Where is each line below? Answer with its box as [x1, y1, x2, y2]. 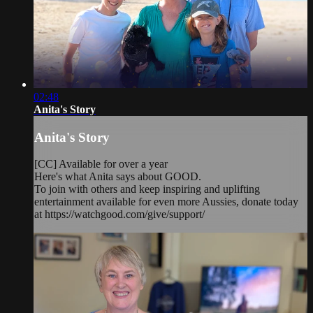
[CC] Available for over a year [34, 158, 168, 170]
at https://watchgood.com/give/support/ [34, 208, 205, 221]
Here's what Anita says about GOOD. [34, 170, 201, 183]
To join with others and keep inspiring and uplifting [34, 183, 260, 196]
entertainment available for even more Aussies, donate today [34, 196, 298, 208]
